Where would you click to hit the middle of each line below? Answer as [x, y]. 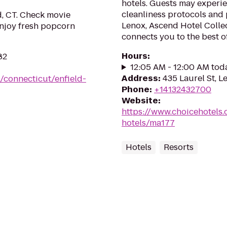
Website [140, 101]
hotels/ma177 [148, 123]
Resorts [179, 147]
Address [140, 78]
